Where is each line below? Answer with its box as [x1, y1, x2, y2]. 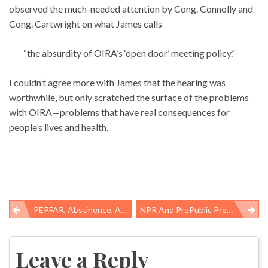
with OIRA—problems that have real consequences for [9, 106, 230, 118]
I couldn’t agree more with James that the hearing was [9, 76, 226, 88]
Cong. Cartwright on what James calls [9, 17, 162, 29]
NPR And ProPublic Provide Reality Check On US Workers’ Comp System [140, 204, 227, 215]
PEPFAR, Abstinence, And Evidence [33, 204, 121, 215]
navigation [9, 234, 82, 254]
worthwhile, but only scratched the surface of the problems [9, 91, 249, 103]
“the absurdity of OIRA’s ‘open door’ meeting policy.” [23, 47, 235, 59]
